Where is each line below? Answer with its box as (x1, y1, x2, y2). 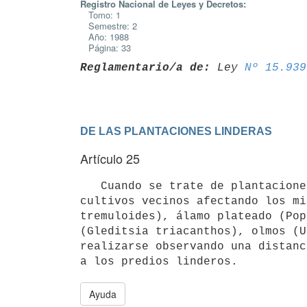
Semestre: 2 (80, 19, 137, 32)
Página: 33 (80, 41, 131, 54)
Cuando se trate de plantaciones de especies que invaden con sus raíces (80, 180, 101, 193)
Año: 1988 (80, 30, 129, 43)
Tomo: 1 (80, 8, 121, 21)
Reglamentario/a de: (80, 61, 210, 74)
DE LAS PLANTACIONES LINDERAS (80, 125, 272, 137)
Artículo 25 (80, 149, 140, 167)
